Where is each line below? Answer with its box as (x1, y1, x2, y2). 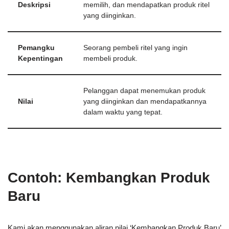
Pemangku (18, 44, 55, 52)
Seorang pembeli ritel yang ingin (83, 44, 188, 52)
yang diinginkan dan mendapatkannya (83, 98, 207, 106)
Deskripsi (18, 1, 51, 9)
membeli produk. (83, 55, 138, 63)
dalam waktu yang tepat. (83, 108, 163, 117)
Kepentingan (18, 55, 63, 63)
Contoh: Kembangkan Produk (8, 170, 210, 186)
